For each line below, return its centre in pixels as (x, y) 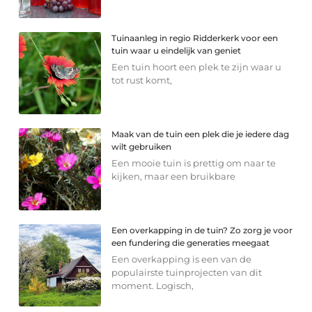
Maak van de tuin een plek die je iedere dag (201, 134)
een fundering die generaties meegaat (191, 242)
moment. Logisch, (153, 285)
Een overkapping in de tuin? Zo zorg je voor (202, 230)
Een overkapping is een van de (182, 259)
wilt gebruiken (142, 146)
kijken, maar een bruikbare (174, 176)
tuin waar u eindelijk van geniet (177, 50)
